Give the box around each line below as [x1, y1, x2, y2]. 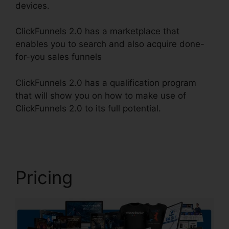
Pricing [15, 166, 73, 188]
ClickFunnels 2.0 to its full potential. [15, 103, 161, 113]
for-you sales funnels [15, 52, 102, 62]
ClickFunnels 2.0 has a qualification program [15, 77, 196, 88]
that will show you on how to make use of [15, 90, 186, 101]
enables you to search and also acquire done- [15, 39, 204, 50]
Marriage [161, 103, 197, 113]
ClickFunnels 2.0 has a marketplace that [15, 26, 179, 37]
